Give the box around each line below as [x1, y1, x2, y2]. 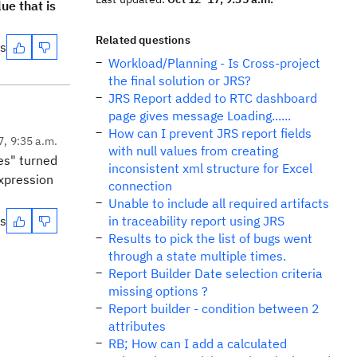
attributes [108, 318, 166, 334]
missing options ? [108, 283, 208, 299]
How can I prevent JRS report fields [108, 125, 312, 141]
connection [108, 178, 172, 194]
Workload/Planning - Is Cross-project [108, 55, 320, 71]
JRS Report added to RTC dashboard [108, 90, 317, 106]
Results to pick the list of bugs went [108, 230, 312, 246]
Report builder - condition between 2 [108, 300, 320, 316]
